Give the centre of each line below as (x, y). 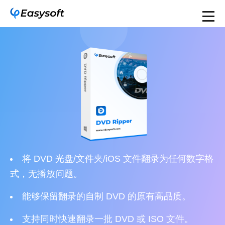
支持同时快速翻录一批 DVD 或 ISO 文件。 (108, 219)
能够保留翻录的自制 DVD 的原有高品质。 (106, 196)
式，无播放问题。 (46, 174)
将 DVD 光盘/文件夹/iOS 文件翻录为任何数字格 (118, 159)
